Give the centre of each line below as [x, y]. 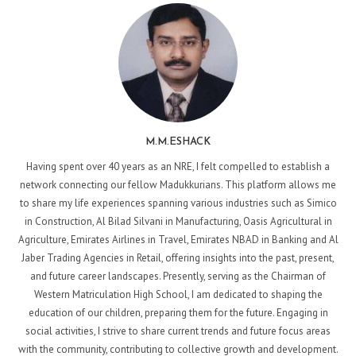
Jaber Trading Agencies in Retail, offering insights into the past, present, [178, 258]
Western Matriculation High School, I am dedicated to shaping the [178, 295]
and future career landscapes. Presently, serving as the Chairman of [178, 277]
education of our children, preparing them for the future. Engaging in [178, 313]
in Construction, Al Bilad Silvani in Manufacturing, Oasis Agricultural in [178, 222]
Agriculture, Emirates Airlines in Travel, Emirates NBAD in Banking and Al [178, 240]
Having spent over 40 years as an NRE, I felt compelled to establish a [178, 167]
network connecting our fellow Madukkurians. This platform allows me [178, 185]
